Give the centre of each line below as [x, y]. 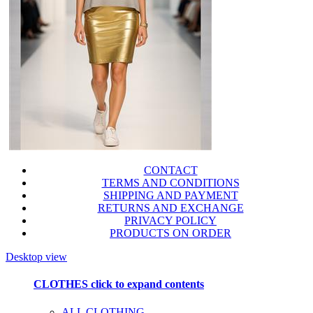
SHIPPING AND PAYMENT [170, 196]
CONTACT [170, 170]
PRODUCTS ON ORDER [170, 233]
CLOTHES [61, 284]
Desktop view [36, 257]
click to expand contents [146, 284]
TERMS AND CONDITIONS [170, 183]
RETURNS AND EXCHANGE [170, 208]
